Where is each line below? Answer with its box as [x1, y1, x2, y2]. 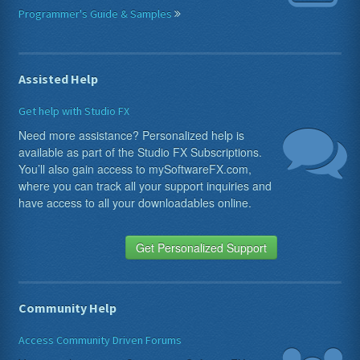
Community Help [18, 299, 117, 316]
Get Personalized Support [135, 239, 267, 256]
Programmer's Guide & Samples [18, 6, 175, 21]
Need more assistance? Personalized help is [18, 126, 245, 143]
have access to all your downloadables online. [18, 194, 252, 211]
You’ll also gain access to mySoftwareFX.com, [18, 160, 252, 177]
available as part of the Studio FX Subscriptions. [18, 143, 263, 160]
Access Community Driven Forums [18, 332, 182, 347]
